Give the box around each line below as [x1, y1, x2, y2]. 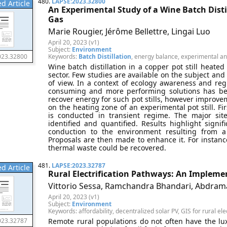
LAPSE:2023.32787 [52, 161, 105, 170]
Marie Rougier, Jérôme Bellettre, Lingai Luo [48, 26, 210, 37]
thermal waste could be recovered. [48, 143, 166, 153]
